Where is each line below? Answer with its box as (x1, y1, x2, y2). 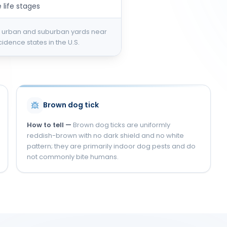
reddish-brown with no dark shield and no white (26, 130, 184, 140)
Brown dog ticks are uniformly (72, 120, 170, 130)
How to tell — (26, 120, 73, 130)
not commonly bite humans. (26, 152, 119, 162)
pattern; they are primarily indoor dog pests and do (26, 141, 196, 151)
